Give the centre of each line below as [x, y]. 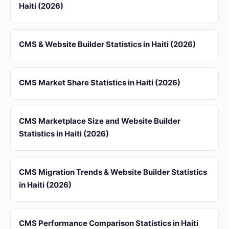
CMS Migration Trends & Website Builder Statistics [113, 172]
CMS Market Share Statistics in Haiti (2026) [100, 83]
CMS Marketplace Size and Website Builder [100, 121]
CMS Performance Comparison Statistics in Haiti [109, 223]
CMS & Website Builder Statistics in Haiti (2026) [107, 44]
